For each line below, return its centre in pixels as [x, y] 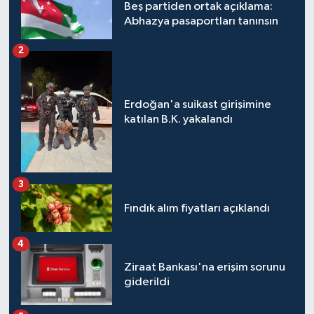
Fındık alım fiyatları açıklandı [197, 208]
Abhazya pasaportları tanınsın [201, 21]
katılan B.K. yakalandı [178, 119]
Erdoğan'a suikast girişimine [197, 104]
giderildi [146, 282]
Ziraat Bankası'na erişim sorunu [204, 267]
